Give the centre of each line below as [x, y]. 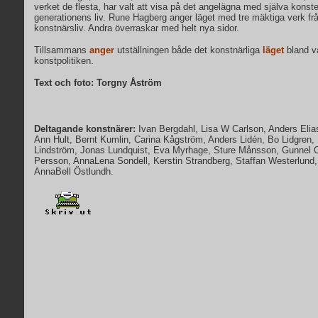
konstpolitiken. [64, 61]
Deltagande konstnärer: [86, 129]
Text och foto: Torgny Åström [98, 83]
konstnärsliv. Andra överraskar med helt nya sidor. [137, 28]
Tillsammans [62, 50]
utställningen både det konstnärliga [188, 50]
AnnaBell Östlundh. [74, 171]
